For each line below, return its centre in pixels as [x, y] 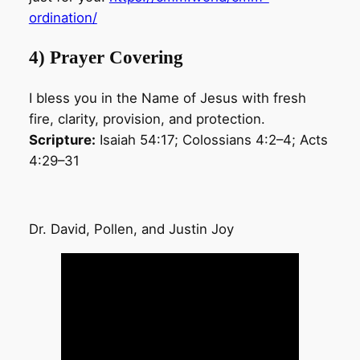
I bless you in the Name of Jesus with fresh [167, 98]
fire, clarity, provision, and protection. [147, 119]
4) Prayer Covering [106, 57]
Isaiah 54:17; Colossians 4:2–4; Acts [211, 139]
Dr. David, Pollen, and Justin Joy [131, 229]
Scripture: [62, 139]
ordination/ [63, 18]
